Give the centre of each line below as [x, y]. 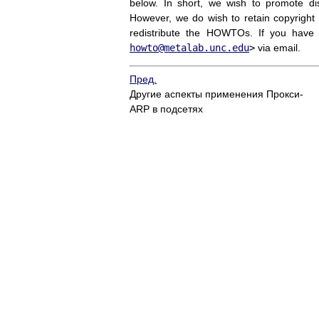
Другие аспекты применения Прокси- [216, 94]
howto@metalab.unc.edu [189, 48]
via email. [278, 48]
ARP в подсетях [166, 109]
